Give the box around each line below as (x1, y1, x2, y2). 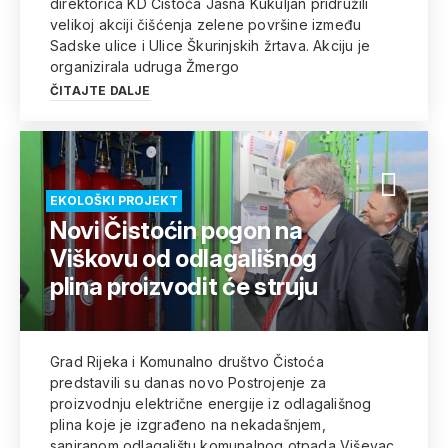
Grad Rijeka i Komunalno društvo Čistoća (50, 353, 324, 370)
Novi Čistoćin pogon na (50, 216, 303, 245)
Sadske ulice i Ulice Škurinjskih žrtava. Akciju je (50, 37, 370, 54)
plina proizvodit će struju (50, 272, 318, 301)
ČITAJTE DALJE (50, 83, 151, 98)
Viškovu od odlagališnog (50, 244, 317, 273)
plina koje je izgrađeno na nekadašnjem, (50, 416, 326, 433)
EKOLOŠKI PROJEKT (50, 193, 178, 208)
